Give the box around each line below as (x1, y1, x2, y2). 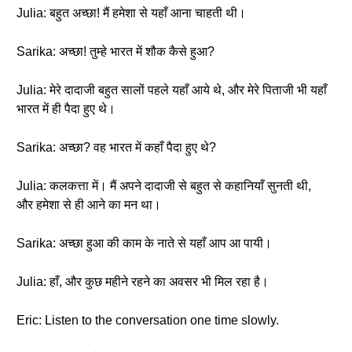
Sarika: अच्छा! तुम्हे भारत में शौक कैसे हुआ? (16, 45, 214, 58)
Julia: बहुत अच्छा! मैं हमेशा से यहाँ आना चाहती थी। (16, 6, 246, 20)
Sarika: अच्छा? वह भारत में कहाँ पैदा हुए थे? (16, 141, 216, 154)
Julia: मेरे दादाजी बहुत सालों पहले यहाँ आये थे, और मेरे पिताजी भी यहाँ (16, 83, 327, 97)
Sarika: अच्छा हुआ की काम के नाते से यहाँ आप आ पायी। (16, 236, 272, 250)
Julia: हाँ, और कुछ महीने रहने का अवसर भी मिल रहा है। (16, 275, 269, 288)
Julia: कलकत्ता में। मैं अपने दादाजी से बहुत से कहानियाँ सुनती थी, (16, 179, 311, 192)
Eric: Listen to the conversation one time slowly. (16, 313, 279, 327)
